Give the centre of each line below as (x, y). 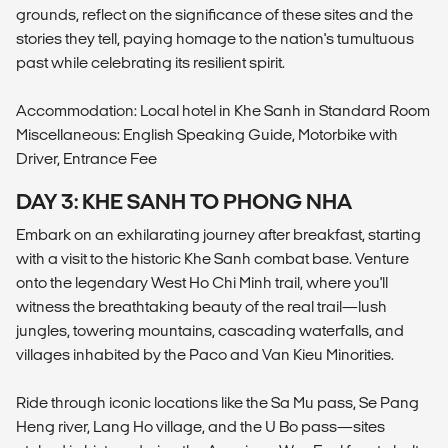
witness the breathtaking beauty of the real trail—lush (201, 307)
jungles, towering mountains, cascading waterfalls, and (210, 331)
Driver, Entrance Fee (86, 159)
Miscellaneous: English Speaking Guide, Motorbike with (207, 135)
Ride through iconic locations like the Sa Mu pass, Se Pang (217, 403)
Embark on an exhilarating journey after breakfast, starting (218, 235)
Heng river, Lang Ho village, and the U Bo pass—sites (200, 427)
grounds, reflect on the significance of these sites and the (214, 15)
